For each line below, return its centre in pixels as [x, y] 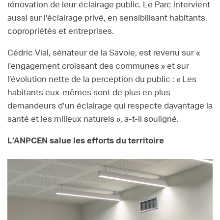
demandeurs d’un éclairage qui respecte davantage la [110, 106]
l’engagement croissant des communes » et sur [98, 66]
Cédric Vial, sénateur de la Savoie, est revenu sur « [104, 53]
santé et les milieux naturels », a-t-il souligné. [94, 119]
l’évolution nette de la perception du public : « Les [102, 80]
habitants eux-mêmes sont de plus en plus [89, 93]
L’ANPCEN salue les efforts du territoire [86, 141]
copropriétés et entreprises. [62, 31]
